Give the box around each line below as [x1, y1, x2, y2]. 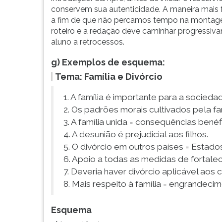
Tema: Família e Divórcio [55, 71, 163, 82]
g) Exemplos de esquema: [51, 57, 165, 67]
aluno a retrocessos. [51, 37, 124, 47]
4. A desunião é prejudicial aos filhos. [63, 129, 208, 139]
